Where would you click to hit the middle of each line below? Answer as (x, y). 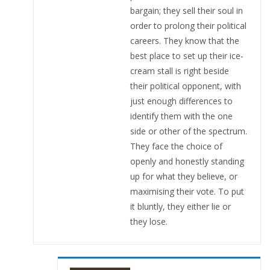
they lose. (149, 221)
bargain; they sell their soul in (187, 10)
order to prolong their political (188, 25)
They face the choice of (176, 146)
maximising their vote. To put (187, 191)
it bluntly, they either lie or (181, 206)
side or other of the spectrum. (189, 131)
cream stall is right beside (180, 71)
